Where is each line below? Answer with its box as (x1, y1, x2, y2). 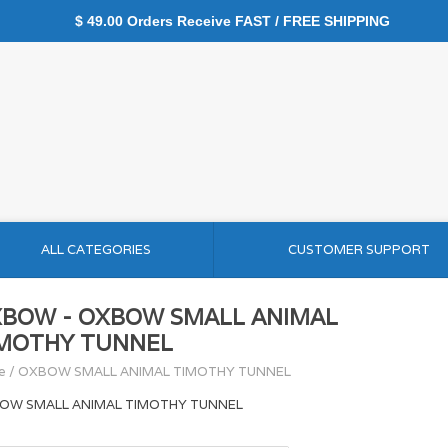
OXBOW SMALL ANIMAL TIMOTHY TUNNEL (18, 363, 291, 380)
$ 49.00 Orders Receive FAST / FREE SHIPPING (58, 13, 390, 29)
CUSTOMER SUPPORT (287, 241, 430, 258)
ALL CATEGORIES (40, 241, 151, 258)
